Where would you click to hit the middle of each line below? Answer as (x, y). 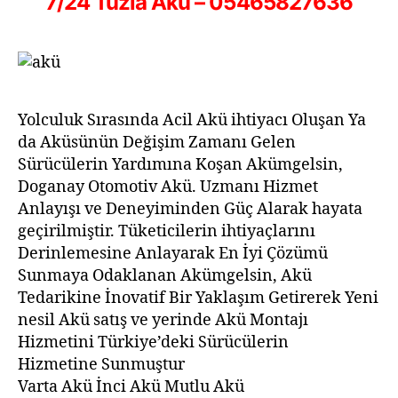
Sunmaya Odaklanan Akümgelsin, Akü (165, 276)
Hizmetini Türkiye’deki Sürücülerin (153, 342)
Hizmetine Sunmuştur (101, 365)
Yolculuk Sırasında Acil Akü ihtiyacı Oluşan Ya (192, 120)
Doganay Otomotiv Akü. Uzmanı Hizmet (168, 187)
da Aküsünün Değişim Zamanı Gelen (157, 143)
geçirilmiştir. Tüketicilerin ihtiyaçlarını (167, 231)
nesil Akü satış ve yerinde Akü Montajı (163, 320)
